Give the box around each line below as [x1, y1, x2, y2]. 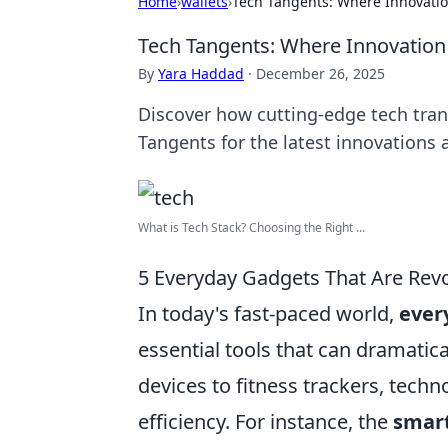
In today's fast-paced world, [138, 300, 399, 327]
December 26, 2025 [256, 64, 385, 83]
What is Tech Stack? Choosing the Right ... [138, 219, 365, 236]
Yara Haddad [158, 64, 244, 83]
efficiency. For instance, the [138, 408, 393, 435]
